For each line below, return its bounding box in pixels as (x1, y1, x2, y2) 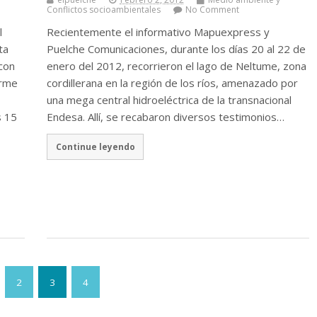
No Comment (185, 3, 239, 16)
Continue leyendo (55, 141, 135, 153)
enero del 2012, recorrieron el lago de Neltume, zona (46, 58, 306, 73)
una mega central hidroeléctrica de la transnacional (46, 92, 292, 107)
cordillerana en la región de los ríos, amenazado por (46, 75, 298, 90)
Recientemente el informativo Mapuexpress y (46, 24, 270, 39)
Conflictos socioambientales (46, 3, 161, 16)
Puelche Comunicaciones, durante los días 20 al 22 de (46, 41, 306, 56)
